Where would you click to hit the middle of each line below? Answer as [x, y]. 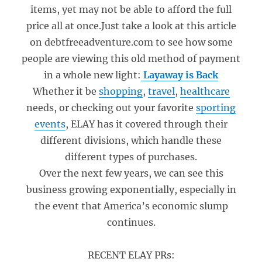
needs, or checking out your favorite [111, 108]
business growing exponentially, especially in [131, 189]
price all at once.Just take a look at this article [131, 26]
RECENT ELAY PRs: [131, 255]
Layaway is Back [180, 75]
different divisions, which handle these [131, 140]
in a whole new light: [92, 75]
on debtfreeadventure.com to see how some [131, 42]
